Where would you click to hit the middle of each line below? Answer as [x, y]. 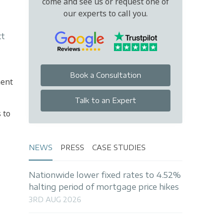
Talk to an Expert [106, 101]
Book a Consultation [106, 75]
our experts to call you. [106, 13]
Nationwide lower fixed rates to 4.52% [105, 175]
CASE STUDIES [119, 147]
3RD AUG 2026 [55, 200]
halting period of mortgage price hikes [104, 187]
